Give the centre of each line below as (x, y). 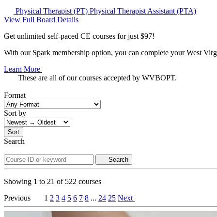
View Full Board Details (42, 19)
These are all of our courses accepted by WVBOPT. (97, 77)
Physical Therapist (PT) (52, 11)
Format (15, 95)
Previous (17, 198)
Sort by (15, 113)
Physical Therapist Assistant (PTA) (143, 11)
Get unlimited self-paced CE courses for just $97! (79, 36)
